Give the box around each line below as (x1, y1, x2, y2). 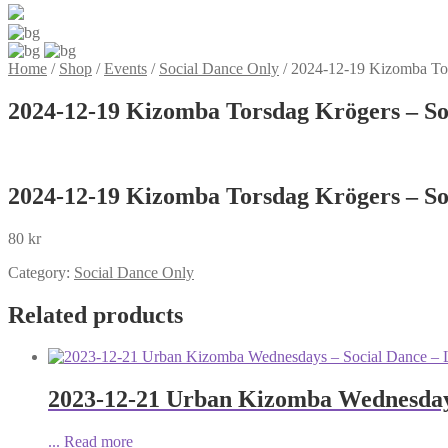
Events (104, 60, 147, 77)
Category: (8, 263, 74, 281)
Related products (8, 301, 183, 328)
